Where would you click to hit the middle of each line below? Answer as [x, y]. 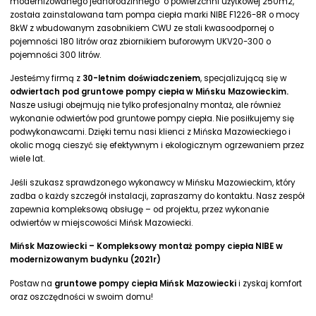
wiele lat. [28, 159]
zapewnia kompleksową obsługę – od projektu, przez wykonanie [140, 209]
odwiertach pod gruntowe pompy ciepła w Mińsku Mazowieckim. [150, 92]
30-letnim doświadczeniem [142, 79]
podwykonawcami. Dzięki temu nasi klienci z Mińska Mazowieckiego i [151, 132]
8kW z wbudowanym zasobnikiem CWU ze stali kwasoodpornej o [142, 29]
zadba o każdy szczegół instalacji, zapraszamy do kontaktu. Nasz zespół [158, 196]
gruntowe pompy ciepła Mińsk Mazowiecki [147, 283]
